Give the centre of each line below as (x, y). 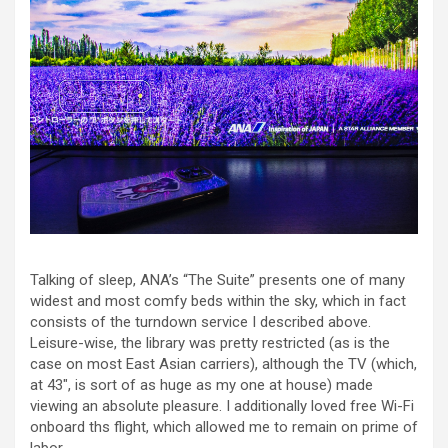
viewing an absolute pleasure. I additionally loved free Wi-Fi (222, 406)
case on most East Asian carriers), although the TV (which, (223, 364)
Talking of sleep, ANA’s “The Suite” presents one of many (217, 280)
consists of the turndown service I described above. (200, 322)
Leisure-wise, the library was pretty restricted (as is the (210, 343)
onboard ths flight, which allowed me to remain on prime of (224, 427)
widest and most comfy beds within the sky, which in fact (218, 301)
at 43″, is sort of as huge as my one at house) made (201, 385)
